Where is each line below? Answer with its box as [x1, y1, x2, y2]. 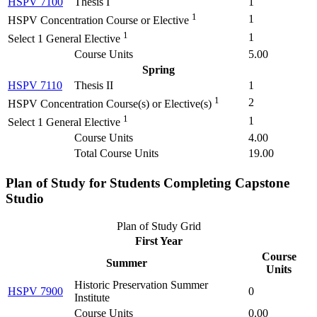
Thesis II [74, 79, 113, 92]
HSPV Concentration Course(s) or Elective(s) [8, 98, 212, 110]
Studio [6, 191, 44, 206]
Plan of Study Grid [116, 219, 201, 232]
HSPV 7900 [8, 284, 63, 297]
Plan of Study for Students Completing [6, 175, 235, 190]
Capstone [235, 175, 289, 190]
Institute [74, 291, 110, 304]
